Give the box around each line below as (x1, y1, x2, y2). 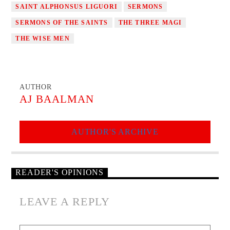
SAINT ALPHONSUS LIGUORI (15, 3, 118, 11)
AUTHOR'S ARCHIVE (71, 127, 159, 137)
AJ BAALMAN (20, 93, 94, 105)
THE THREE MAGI (118, 19, 182, 27)
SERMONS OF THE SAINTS (15, 19, 108, 27)
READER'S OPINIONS (15, 168, 104, 177)
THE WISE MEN (15, 35, 70, 43)
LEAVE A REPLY (20, 195, 110, 208)
